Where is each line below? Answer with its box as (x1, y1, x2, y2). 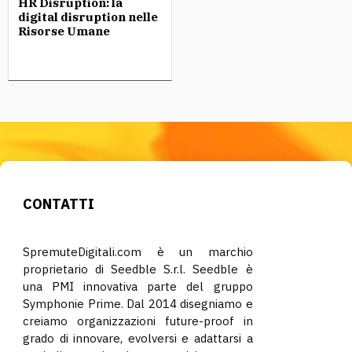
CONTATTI (23, 195, 94, 213)
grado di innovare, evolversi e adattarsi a (23, 331, 253, 346)
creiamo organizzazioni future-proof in (23, 313, 253, 328)
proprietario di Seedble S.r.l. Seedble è (23, 262, 253, 277)
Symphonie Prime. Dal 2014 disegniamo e (23, 296, 253, 311)
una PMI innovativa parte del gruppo (23, 279, 253, 294)
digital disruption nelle (18, 9, 158, 24)
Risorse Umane (18, 24, 110, 38)
